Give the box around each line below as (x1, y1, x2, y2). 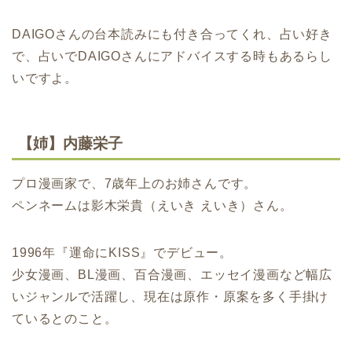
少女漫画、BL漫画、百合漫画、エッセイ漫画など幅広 (12, 267, 333, 281)
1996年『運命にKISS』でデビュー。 (12, 245, 233, 259)
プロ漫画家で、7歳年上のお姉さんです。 (12, 176, 258, 190)
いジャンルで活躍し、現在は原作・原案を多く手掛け (12, 289, 329, 303)
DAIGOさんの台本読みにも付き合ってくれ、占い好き (12, 27, 332, 42)
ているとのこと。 (12, 311, 118, 325)
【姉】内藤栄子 (18, 134, 123, 152)
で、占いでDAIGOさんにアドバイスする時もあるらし (12, 49, 332, 64)
